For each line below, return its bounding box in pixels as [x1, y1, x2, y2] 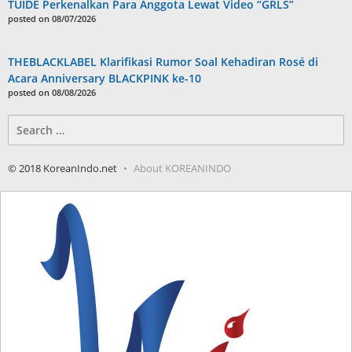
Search [7, 115, 43, 130]
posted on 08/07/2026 [8, 13, 96, 25]
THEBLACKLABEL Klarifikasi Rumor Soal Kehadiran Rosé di [8, 54, 318, 70]
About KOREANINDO [134, 161, 231, 176]
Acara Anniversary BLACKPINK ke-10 [8, 71, 201, 86]
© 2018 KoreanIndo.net [8, 161, 117, 176]
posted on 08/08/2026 [8, 86, 96, 99]
